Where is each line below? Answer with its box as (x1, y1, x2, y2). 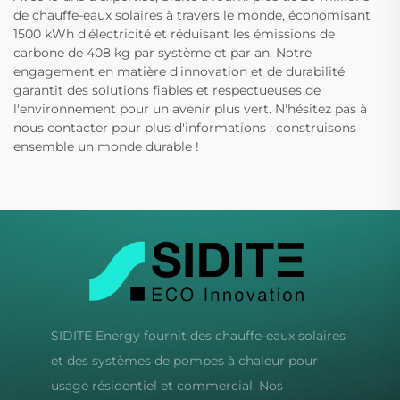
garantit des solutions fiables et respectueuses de (13, 82, 321, 99)
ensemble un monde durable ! (13, 138, 199, 155)
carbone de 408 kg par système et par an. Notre (13, 45, 312, 62)
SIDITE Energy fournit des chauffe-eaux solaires (50, 327, 346, 344)
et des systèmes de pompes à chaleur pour (50, 352, 318, 369)
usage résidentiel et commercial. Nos (50, 377, 283, 394)
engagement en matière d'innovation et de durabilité (13, 63, 345, 80)
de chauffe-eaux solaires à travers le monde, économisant (13, 7, 371, 24)
